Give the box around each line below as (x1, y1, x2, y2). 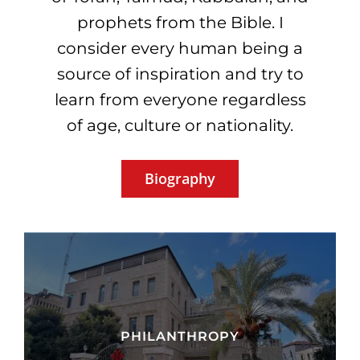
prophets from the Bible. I (76, 13, 284, 33)
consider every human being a (57, 39, 303, 59)
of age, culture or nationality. (67, 116, 293, 136)
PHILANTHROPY (121, 329, 239, 345)
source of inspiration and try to (56, 64, 304, 84)
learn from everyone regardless (54, 90, 306, 110)
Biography (145, 169, 215, 189)
